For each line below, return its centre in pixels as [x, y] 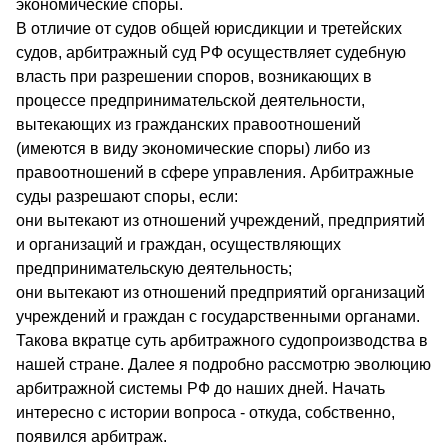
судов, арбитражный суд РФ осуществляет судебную [211, 52]
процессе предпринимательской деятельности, [190, 100]
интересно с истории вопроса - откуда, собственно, [205, 412]
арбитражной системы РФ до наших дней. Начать [200, 388]
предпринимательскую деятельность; [154, 268]
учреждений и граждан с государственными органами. [218, 316]
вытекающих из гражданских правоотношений [188, 124]
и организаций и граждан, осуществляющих [178, 244]
